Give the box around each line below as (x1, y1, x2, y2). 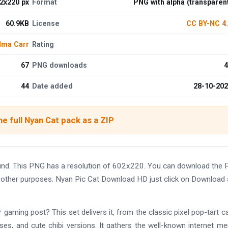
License (32, 19, 60, 27)
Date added (32, 82, 73, 91)
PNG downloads (32, 61, 88, 69)
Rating (32, 40, 54, 48)
